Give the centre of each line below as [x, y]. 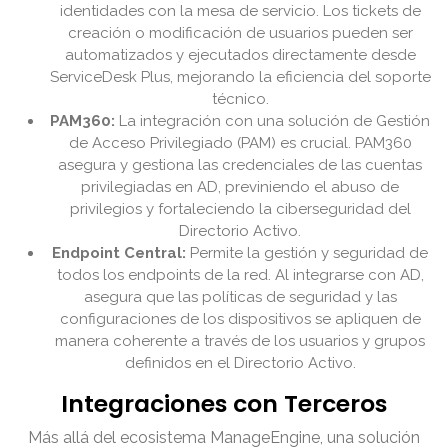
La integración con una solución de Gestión [272, 121]
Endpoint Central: [119, 253]
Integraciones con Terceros [224, 404]
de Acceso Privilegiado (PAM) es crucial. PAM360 [240, 143]
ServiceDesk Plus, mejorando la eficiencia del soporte [240, 77]
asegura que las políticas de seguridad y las [240, 297]
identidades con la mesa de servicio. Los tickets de [240, 11]
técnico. [240, 99]
